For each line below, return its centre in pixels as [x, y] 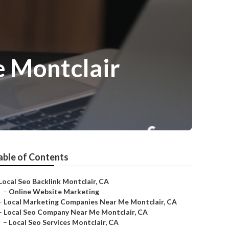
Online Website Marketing [54, 191]
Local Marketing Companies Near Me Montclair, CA [90, 202]
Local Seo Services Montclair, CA [64, 222]
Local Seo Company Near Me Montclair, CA [76, 212]
